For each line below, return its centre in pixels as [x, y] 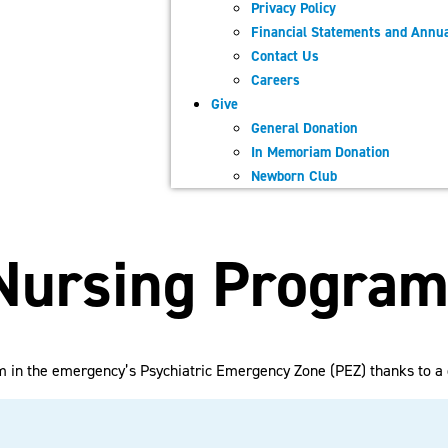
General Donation [304, 128]
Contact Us [285, 56]
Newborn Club [294, 176]
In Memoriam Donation [320, 152]
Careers [275, 80]
